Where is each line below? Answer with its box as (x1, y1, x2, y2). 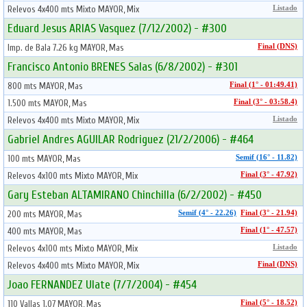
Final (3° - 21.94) (241, 209, 297, 217)
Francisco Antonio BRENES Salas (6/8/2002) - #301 (8, 60, 238, 74)
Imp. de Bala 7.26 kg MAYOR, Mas (8, 42, 124, 53)
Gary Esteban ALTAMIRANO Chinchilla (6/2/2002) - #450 (8, 188, 262, 202)
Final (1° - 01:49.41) (230, 81, 297, 88)
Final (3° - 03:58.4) (234, 98, 297, 106)
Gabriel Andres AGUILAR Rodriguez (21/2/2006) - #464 (8, 132, 254, 147)
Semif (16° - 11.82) (236, 153, 297, 161)
